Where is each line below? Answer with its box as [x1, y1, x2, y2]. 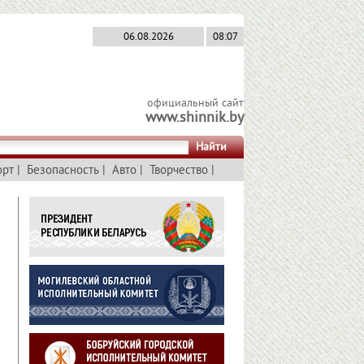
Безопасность [27, 163, 99, 179]
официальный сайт [147, 97, 244, 110]
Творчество [149, 163, 208, 179]
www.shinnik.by [145, 109, 244, 128]
